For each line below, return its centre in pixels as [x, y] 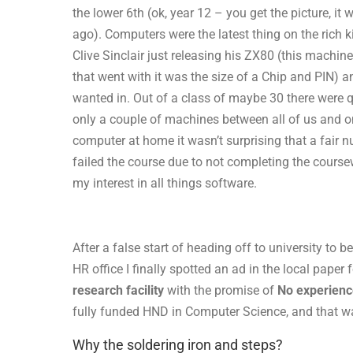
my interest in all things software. [165, 183]
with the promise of [221, 291]
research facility [118, 291]
